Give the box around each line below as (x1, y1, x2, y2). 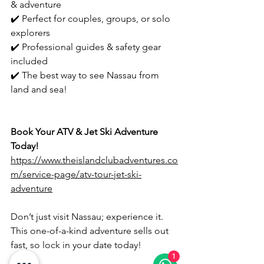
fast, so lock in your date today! (11, 239, 141, 251)
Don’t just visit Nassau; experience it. (11, 211, 166, 223)
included (11, 55, 48, 67)
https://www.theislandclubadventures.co (11, 154, 178, 166)
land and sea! (11, 84, 67, 95)
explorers (11, 27, 50, 39)
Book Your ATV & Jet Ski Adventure (11, 126, 160, 138)
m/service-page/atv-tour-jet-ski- (11, 169, 141, 180)
